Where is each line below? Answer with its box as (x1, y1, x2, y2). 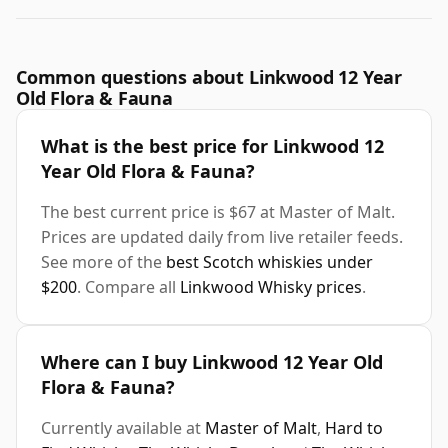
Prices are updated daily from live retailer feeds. (41, 226, 403, 249)
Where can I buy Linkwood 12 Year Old (41, 350, 383, 375)
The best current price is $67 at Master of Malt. (41, 201, 395, 224)
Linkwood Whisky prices (180, 276, 362, 299)
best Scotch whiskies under (166, 251, 373, 274)
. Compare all (77, 276, 180, 299)
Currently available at (41, 417, 205, 440)
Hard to (325, 417, 383, 440)
